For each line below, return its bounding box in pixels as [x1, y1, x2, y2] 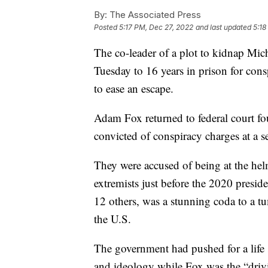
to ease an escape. [94, 81, 173, 96]
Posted [94, 23, 119, 32]
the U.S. [94, 211, 131, 227]
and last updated [196, 23, 251, 32]
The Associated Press [107, 9, 201, 21]
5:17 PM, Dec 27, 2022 [119, 23, 193, 32]
